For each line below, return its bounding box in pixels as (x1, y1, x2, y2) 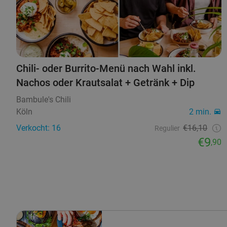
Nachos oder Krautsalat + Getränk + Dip (16, 76, 195, 89)
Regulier (155, 124, 180, 132)
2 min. (189, 106, 212, 117)
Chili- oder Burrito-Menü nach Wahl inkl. (16, 62, 196, 74)
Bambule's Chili (16, 94, 71, 104)
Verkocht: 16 (16, 123, 61, 133)
